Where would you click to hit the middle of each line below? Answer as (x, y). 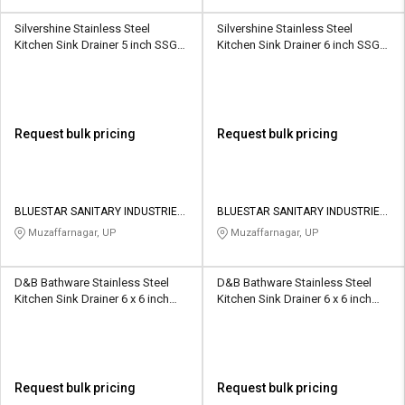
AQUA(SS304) (52, 315)
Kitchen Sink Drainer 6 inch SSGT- (275, 44)
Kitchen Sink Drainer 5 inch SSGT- (100, 44)
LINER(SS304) (253, 315)
